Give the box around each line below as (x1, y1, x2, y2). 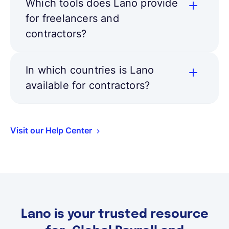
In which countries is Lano (26, 64, 154, 77)
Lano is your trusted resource (20, 208, 209, 221)
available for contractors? (26, 79, 150, 92)
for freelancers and (26, 12, 119, 25)
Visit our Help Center (10, 125, 92, 136)
